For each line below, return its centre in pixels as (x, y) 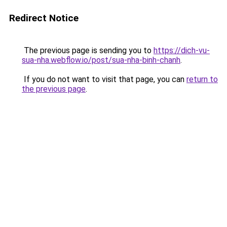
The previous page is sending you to (88, 50)
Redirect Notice (44, 18)
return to (202, 79)
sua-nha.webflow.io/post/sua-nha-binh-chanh (101, 60)
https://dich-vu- (182, 50)
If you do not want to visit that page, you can (104, 79)
